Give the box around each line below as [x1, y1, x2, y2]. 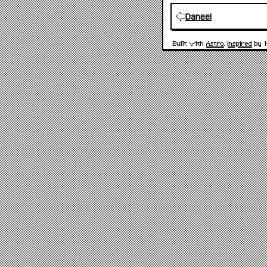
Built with [173, 38, 206, 48]
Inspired [228, 38, 252, 48]
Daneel [185, 11, 212, 22]
